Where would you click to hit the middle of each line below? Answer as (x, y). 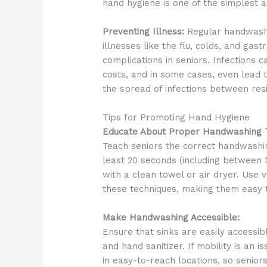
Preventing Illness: (144, 32)
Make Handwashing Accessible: (171, 218)
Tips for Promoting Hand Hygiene (176, 118)
